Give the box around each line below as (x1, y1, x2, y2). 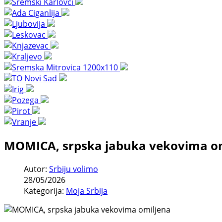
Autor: (24, 163, 49, 174)
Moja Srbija (66, 185, 108, 196)
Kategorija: (24, 185, 66, 196)
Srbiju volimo (49, 163, 98, 174)
